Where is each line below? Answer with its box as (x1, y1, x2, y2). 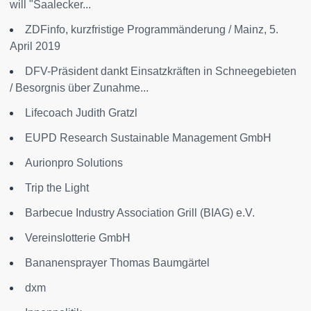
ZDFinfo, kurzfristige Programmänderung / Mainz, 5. (25, 24, 278, 36)
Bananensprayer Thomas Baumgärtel (25, 257, 210, 269)
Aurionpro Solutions (25, 157, 123, 169)
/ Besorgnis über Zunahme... (10, 82, 149, 94)
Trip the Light (25, 182, 89, 194)
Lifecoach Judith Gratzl (25, 107, 137, 119)
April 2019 (10, 40, 60, 53)
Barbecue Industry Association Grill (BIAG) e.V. (25, 207, 255, 219)
